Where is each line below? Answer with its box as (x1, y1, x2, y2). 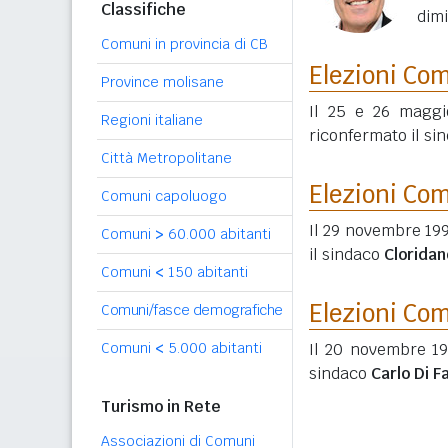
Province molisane (101, 73, 224, 91)
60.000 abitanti (164, 225, 271, 243)
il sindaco (309, 244, 384, 265)
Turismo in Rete (101, 396, 221, 417)
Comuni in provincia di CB (101, 35, 268, 53)
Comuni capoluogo (101, 187, 227, 205)
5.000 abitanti (164, 339, 262, 357)
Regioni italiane (101, 111, 203, 129)
